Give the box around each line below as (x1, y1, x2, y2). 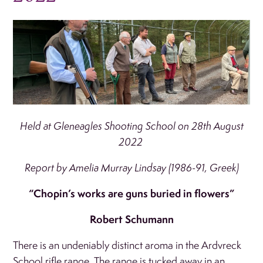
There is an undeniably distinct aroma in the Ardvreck (13, 238, 242, 252)
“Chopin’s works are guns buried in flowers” (29, 186, 234, 201)
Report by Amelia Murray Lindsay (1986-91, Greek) (24, 160, 239, 174)
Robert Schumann (89, 211, 174, 227)
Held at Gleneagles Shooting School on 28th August (19, 119, 244, 133)
